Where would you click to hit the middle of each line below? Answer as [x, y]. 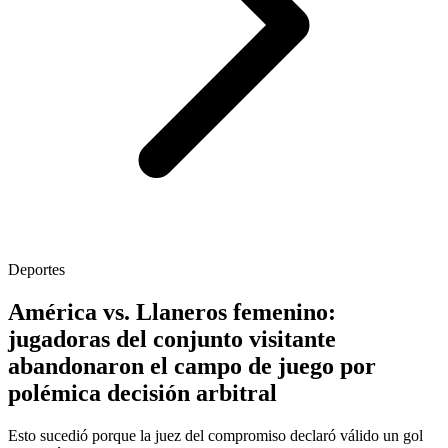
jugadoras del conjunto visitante [172, 339]
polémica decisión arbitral [142, 393]
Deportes [36, 270]
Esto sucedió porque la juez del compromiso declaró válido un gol [215, 436]
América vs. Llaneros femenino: [172, 312]
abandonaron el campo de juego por [192, 366]
